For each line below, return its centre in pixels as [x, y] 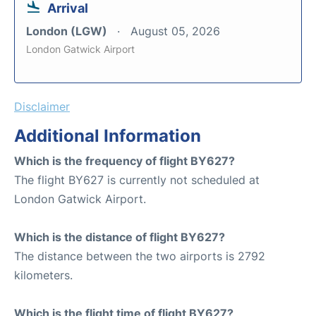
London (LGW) [68, 31]
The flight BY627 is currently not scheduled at [137, 180]
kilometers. [43, 275]
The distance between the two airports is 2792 [140, 256]
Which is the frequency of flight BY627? [124, 161]
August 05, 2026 [175, 31]
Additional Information [108, 136]
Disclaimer [42, 107]
